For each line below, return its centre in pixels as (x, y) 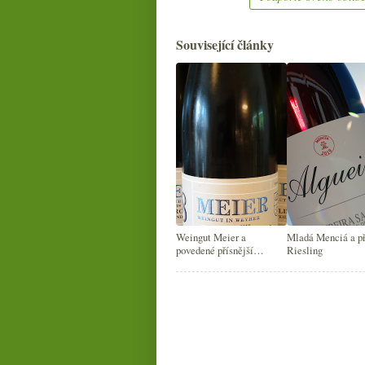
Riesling (305, 251)
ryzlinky (193, 264)
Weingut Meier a (211, 237)
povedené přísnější (215, 251)
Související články (225, 45)
